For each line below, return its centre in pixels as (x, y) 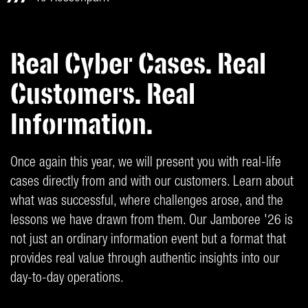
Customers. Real (103, 93)
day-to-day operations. (67, 279)
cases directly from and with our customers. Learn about (152, 183)
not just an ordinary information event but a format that (148, 241)
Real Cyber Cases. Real (138, 63)
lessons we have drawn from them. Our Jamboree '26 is (152, 221)
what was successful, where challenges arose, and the (147, 202)
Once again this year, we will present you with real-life (146, 164)
